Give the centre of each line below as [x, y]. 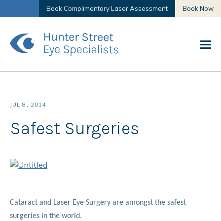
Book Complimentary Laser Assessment [107, 8]
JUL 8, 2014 [28, 105]
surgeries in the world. [46, 216]
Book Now [198, 8]
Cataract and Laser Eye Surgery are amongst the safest [98, 203]
